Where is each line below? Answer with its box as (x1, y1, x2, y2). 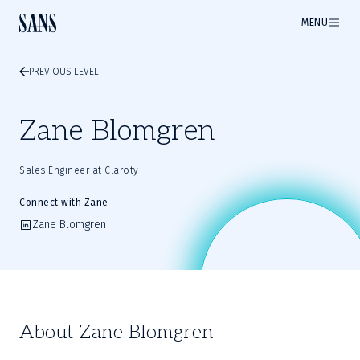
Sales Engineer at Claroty (19, 165, 139, 176)
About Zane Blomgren (19, 321, 214, 344)
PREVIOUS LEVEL (29, 66, 99, 77)
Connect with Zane (19, 197, 108, 208)
